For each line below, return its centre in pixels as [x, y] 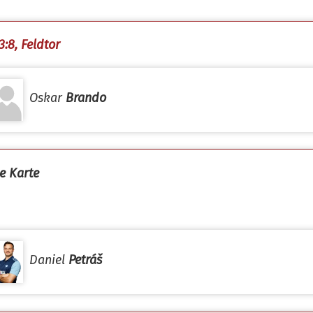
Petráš [85, 260]
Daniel [49, 260]
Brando [86, 98]
